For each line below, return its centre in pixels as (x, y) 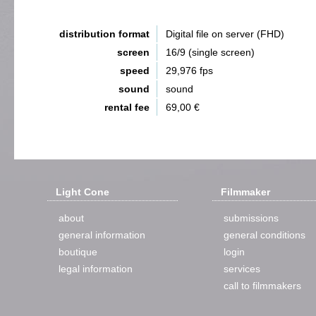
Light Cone (82, 192)
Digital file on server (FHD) (225, 34)
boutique (78, 252)
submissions (251, 218)
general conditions (264, 235)
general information (102, 235)
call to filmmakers (262, 286)
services (242, 269)
